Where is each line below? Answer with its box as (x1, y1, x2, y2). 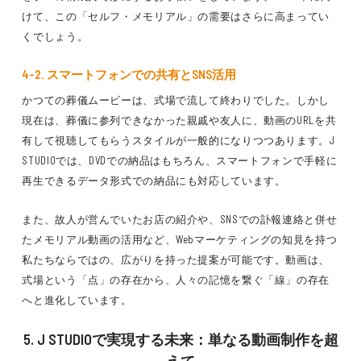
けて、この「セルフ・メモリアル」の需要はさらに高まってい (22, 10, 330, 23)
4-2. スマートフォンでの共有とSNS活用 (22, 67, 237, 81)
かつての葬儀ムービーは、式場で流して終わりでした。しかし (22, 93, 330, 106)
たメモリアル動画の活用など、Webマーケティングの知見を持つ (22, 233, 338, 246)
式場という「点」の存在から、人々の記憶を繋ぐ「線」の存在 (22, 273, 330, 286)
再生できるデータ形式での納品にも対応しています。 (22, 174, 286, 187)
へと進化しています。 (22, 293, 132, 306)
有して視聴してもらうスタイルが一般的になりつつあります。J (22, 134, 335, 147)
